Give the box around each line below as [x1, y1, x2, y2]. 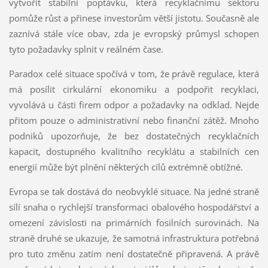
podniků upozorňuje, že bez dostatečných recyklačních [8, 129, 260, 142]
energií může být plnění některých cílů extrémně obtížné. [8, 160, 243, 173]
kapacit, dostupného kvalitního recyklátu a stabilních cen [8, 145, 260, 157]
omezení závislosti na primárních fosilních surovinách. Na [8, 216, 260, 229]
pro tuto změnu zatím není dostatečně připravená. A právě [8, 247, 260, 260]
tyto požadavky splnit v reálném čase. [8, 42, 163, 55]
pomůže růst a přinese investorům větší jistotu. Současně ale [8, 11, 260, 24]
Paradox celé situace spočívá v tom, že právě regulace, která [8, 67, 260, 80]
